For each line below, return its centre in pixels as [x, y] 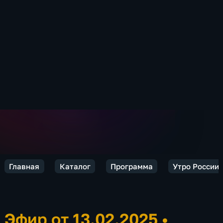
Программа [131, 166]
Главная [24, 166]
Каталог [75, 166]
